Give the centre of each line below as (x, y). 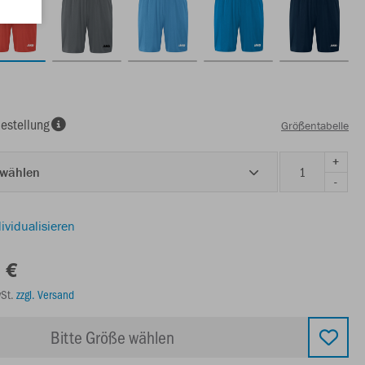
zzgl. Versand (45, 294)
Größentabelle (315, 126)
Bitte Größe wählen (112, 336)
